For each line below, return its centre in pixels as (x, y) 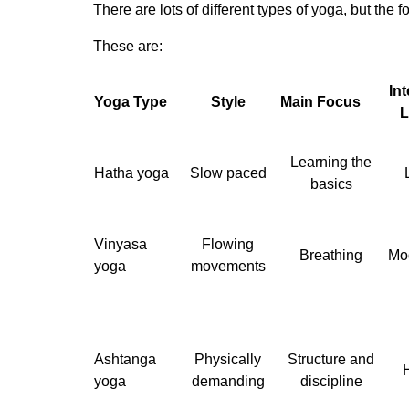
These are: (128, 46)
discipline (331, 381)
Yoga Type (131, 101)
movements (228, 266)
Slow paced (228, 173)
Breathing (331, 255)
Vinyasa (121, 244)
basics (331, 184)
